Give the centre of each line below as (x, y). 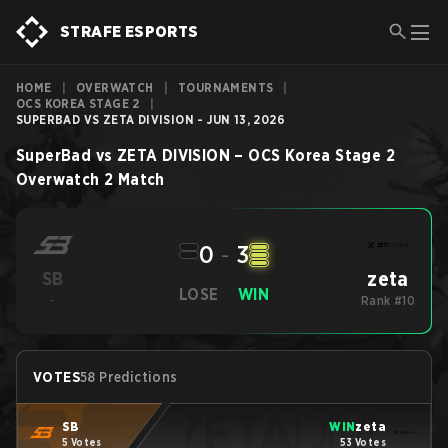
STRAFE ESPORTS (129, 31)
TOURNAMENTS (226, 87)
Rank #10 (388, 300)
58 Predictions (129, 377)
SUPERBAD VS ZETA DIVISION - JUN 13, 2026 (150, 119)
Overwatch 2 (65, 179)
